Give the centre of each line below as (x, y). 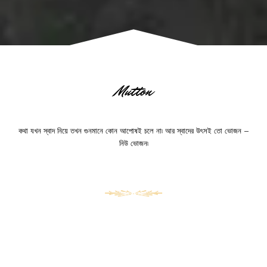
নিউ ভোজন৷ (133, 143)
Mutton (133, 91)
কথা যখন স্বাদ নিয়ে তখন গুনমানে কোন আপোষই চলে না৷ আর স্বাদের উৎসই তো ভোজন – (133, 131)
